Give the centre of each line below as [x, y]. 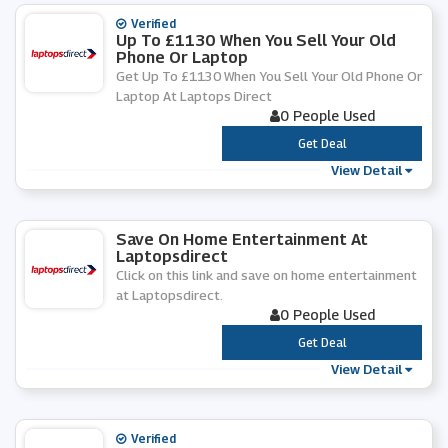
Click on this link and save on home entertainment [266, 275]
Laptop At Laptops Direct [194, 96]
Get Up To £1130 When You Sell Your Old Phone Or [269, 76]
